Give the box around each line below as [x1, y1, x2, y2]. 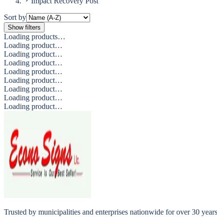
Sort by [4, 13, 26, 22]
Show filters [8, 24, 41, 31]
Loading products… [4, 32, 65, 41]
